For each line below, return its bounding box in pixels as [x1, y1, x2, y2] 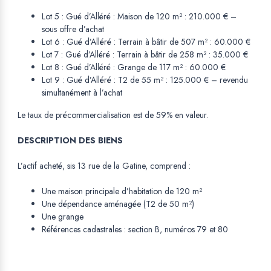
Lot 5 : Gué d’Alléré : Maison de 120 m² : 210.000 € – [42, 10, 237, 23]
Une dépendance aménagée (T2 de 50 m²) [42, 198, 194, 211]
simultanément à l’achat [42, 87, 122, 99]
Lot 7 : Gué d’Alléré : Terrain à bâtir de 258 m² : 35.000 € [42, 48, 248, 61]
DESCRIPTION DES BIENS [18, 134, 123, 147]
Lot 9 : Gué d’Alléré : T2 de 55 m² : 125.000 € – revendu [42, 74, 248, 87]
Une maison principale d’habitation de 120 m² [42, 185, 202, 198]
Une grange [42, 211, 83, 223]
